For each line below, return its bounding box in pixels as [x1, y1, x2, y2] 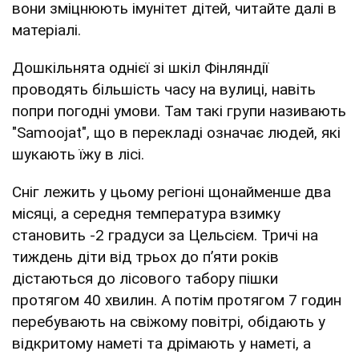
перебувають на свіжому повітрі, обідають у [12, 312, 325, 331]
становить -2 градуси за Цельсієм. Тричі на [12, 225, 318, 244]
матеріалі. [12, 20, 81, 39]
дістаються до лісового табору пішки [12, 268, 278, 288]
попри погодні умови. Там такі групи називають [12, 101, 346, 120]
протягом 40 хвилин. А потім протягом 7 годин [12, 290, 341, 309]
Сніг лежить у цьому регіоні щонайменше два [12, 182, 331, 201]
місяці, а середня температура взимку [12, 204, 280, 223]
